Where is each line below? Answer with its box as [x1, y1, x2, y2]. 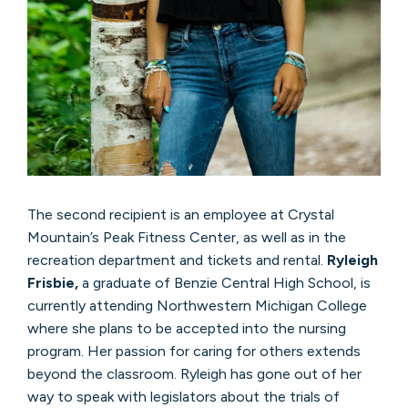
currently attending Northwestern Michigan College [26, 297, 367, 315]
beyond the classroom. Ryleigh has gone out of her [26, 365, 362, 383]
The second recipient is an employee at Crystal [26, 206, 334, 224]
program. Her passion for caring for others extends [26, 342, 361, 361]
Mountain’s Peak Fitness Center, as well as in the [26, 229, 346, 247]
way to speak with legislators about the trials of [26, 388, 340, 406]
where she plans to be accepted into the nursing [26, 320, 346, 338]
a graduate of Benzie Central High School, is [81, 274, 371, 292]
